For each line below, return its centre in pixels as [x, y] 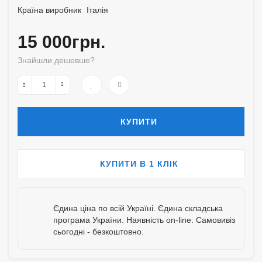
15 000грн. [61, 42]
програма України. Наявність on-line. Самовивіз [144, 220]
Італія [98, 10]
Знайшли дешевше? [56, 60]
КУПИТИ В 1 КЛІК [139, 164]
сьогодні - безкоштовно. [99, 232]
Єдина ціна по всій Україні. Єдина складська [138, 208]
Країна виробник [49, 10]
